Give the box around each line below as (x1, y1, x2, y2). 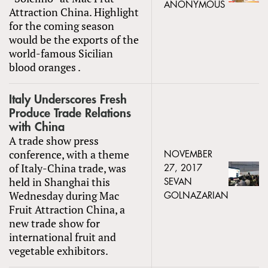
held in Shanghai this (9, 174, 110, 189)
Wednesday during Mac (9, 188, 119, 203)
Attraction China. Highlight (9, 4, 139, 19)
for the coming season (9, 18, 114, 33)
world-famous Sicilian (9, 45, 113, 60)
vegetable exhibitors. (9, 243, 110, 258)
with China (9, 120, 65, 133)
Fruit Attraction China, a (9, 202, 125, 217)
